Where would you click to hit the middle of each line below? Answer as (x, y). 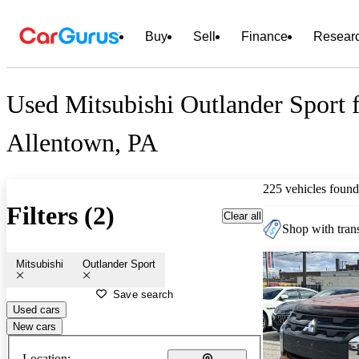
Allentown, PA (82, 143)
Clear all (242, 216)
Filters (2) (61, 216)
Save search (143, 294)
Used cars (36, 309)
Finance (264, 36)
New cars (34, 326)
